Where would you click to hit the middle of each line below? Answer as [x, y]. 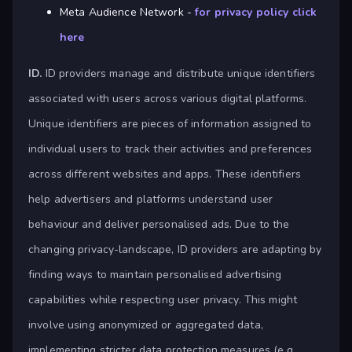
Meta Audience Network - [128, 13]
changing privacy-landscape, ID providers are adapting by [175, 250]
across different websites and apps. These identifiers [165, 174]
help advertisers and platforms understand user [151, 200]
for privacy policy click [256, 13]
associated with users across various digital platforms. [168, 99]
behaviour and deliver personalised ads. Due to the [159, 225]
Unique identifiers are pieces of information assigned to [170, 124]
